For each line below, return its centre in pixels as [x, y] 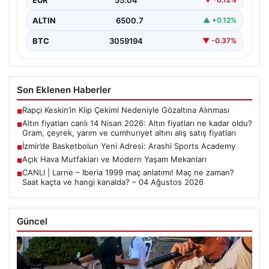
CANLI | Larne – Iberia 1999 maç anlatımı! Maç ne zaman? [128, 172]
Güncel [32, 221]
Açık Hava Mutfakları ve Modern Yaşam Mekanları [114, 159]
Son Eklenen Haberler [64, 89]
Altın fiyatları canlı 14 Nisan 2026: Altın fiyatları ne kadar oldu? [137, 123]
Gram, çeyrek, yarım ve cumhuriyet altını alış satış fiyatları [129, 132]
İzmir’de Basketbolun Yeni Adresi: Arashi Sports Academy [129, 146]
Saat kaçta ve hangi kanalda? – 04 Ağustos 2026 [113, 182]
